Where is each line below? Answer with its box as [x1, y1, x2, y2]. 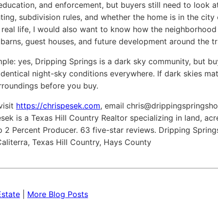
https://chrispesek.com [16, 101, 100, 111]
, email [100, 101, 127, 111]
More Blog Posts [27, 189, 88, 200]
